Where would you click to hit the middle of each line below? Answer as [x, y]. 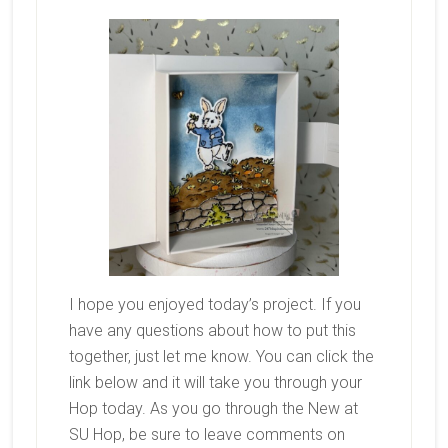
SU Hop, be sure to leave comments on [206, 435]
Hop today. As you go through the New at [213, 409]
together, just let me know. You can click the [221, 357]
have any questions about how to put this [212, 331]
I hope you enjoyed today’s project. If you [214, 305]
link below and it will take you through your [215, 383]
